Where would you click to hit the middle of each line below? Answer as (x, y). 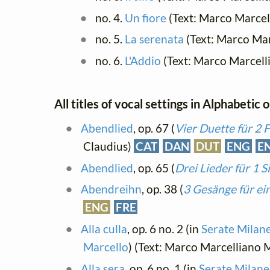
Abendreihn (111, 189)
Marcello (106, 247)
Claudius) (108, 146)
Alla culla (104, 229)
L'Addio (143, 61)
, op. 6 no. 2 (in (164, 229)
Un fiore (145, 17)
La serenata (154, 39)
